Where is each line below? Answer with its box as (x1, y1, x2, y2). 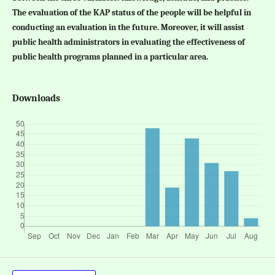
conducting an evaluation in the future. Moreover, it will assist (12, 21, 244, 33)
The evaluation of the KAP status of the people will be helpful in (12, 7, 251, 18)
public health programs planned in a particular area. (12, 51, 208, 62)
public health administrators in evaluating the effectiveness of (12, 36, 245, 47)
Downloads (12, 93, 60, 104)
